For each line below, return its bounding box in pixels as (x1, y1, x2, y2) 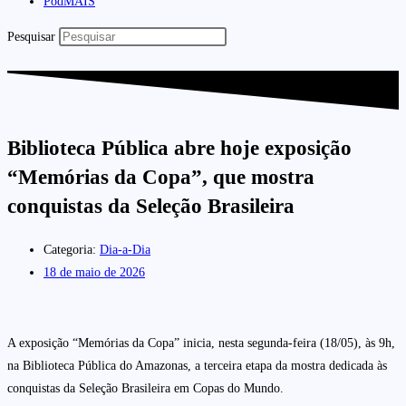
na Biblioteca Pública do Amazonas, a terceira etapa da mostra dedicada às (7, 359, 387, 373)
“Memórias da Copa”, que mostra (7, 166, 314, 189)
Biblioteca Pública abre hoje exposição (7, 137, 352, 160)
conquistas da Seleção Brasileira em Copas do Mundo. (7, 382, 284, 396)
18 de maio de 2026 (43, 266, 145, 280)
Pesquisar (7, 29, 55, 43)
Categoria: (43, 243, 96, 257)
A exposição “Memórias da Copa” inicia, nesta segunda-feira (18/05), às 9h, (7, 336, 395, 351)
